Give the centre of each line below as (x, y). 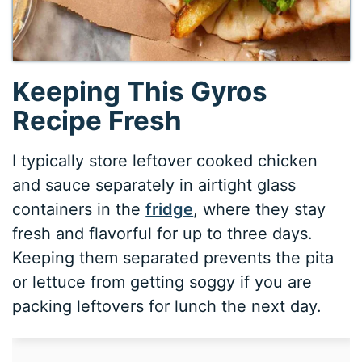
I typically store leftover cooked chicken (165, 160)
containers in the (79, 209)
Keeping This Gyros (140, 92)
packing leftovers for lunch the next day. (167, 306)
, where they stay (260, 209)
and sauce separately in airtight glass (154, 185)
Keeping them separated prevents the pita (173, 257)
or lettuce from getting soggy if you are (162, 282)
